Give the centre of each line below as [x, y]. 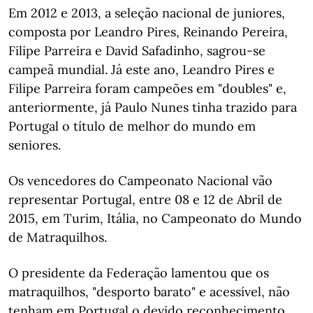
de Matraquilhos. [58, 237]
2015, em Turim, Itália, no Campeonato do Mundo [155, 218]
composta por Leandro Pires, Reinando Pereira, [148, 32]
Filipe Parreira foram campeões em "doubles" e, [147, 88]
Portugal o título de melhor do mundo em [132, 126]
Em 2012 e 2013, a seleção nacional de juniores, [147, 13]
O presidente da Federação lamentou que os [139, 273]
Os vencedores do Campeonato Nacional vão [140, 181]
